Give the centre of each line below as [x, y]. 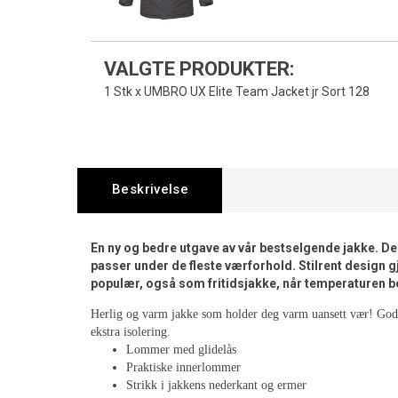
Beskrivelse [151, 189]
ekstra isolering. [131, 332]
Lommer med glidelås [181, 350]
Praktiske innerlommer [183, 367]
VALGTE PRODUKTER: [199, 69]
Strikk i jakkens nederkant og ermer [216, 385]
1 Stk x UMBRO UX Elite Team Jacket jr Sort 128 [237, 92]
